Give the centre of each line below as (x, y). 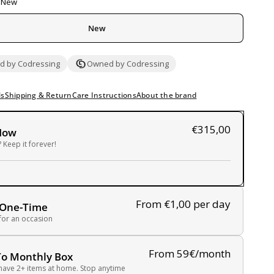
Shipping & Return (38, 95)
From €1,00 (163, 204)
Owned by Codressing (128, 64)
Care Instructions (104, 95)
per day (212, 204)
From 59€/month (190, 254)
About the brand (166, 95)
